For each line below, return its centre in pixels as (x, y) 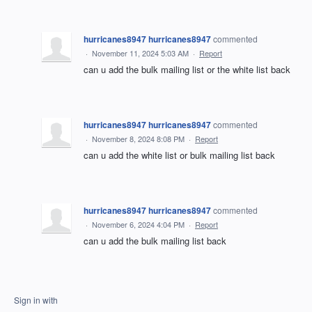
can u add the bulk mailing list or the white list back (187, 69)
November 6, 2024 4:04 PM (138, 224)
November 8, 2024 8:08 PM (138, 139)
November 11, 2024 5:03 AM (140, 53)
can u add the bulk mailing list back (155, 241)
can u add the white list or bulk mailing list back (179, 155)
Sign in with (36, 300)
